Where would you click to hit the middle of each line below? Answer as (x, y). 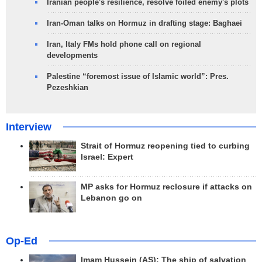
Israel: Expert (107, 157)
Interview (29, 127)
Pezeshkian (68, 88)
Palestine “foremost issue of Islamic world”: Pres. (138, 77)
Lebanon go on (111, 198)
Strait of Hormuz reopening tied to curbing (165, 146)
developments (72, 56)
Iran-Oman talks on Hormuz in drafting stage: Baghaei (144, 23)
